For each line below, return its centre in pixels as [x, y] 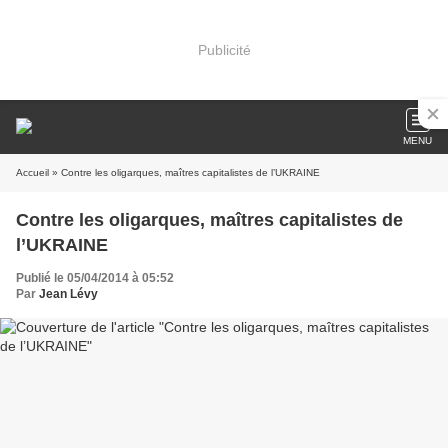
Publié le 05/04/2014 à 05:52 [95, 278]
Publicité [224, 49]
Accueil [32, 172]
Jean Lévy [68, 294]
